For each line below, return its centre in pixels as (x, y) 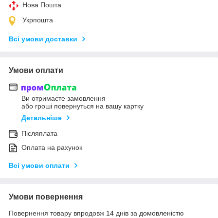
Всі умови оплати (39, 166)
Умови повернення (46, 197)
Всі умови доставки (43, 39)
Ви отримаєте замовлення (64, 99)
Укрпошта (38, 20)
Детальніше (42, 118)
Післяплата (39, 134)
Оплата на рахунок (52, 148)
